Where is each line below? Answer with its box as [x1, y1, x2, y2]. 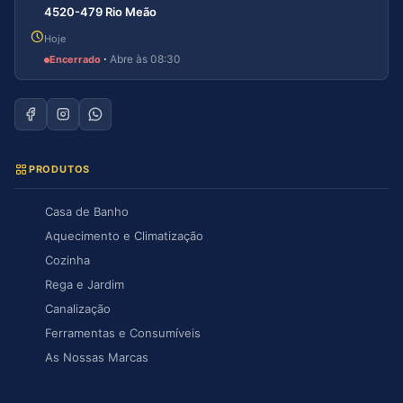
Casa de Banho [44, 204, 129, 219]
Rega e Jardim [44, 277, 124, 292]
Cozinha [44, 253, 90, 268]
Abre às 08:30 [110, 51, 181, 66]
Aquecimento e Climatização [44, 228, 203, 244]
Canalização [44, 301, 111, 317]
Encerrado [49, 53, 101, 67]
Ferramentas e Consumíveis [44, 326, 201, 341]
